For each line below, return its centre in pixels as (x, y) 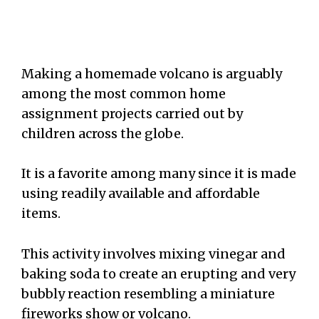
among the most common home (124, 93)
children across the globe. (103, 133)
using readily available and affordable (141, 194)
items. (41, 214)
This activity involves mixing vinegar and (153, 254)
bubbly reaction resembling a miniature (148, 294)
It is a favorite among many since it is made (159, 174)
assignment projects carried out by (132, 113)
